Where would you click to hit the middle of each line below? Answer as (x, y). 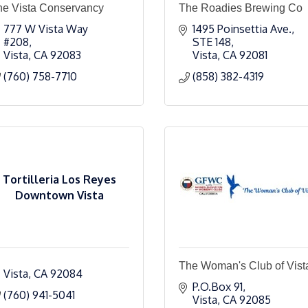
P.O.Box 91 (218, 287)
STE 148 (212, 42)
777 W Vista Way (46, 29)
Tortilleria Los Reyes (59, 179)
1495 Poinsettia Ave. (242, 29)
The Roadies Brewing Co (241, 8)
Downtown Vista (59, 195)
